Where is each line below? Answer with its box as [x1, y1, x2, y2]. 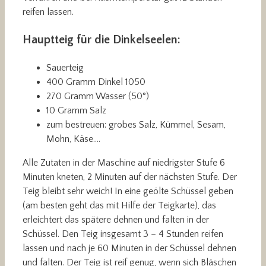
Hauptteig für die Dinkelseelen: [23, 33, 180, 46]
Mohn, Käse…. [46, 133, 100, 144]
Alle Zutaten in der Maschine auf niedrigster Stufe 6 [23, 157, 225, 168]
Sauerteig [46, 62, 84, 73]
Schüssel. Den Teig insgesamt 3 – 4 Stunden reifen [23, 228, 223, 239]
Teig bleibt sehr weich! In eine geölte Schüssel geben [23, 185, 233, 197]
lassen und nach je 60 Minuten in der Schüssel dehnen [23, 242, 236, 254]
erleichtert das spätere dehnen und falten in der [23, 214, 209, 225]
